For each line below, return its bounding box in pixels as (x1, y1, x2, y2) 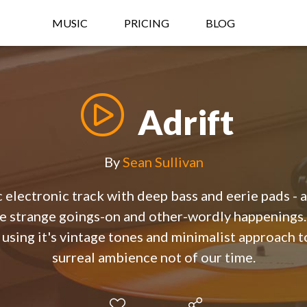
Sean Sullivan (122, 153, 204, 171)
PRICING (124, 16, 169, 29)
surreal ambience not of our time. (51, 249, 256, 266)
